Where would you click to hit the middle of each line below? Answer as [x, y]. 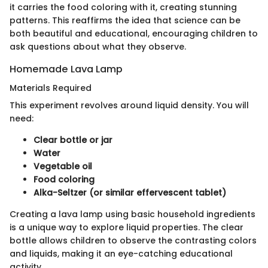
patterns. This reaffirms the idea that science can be [125, 20]
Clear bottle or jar [73, 140]
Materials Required [51, 88]
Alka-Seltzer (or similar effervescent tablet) [130, 193]
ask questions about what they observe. [98, 47]
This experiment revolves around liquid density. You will [129, 106]
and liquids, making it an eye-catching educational [121, 254]
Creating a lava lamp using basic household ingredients [133, 214]
